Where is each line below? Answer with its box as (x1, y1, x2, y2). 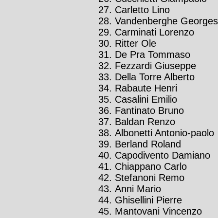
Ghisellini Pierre (115, 195, 182, 206)
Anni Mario (115, 183, 161, 195)
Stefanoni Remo (115, 172, 184, 183)
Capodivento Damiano (115, 150, 210, 161)
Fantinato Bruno (115, 105, 184, 116)
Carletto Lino (115, 4, 170, 16)
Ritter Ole (115, 38, 156, 49)
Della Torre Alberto (115, 72, 195, 83)
